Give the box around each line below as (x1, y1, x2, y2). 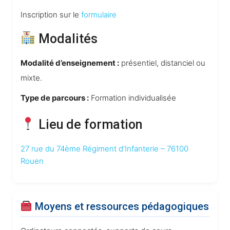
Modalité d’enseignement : (21, 57, 119, 68)
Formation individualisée (89, 92, 176, 103)
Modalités (35, 31, 98, 46)
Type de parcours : (21, 92, 89, 103)
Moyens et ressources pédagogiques (32, 200, 209, 213)
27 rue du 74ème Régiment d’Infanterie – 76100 (21, 143, 188, 154)
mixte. (21, 72, 42, 83)
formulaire (81, 9, 117, 20)
